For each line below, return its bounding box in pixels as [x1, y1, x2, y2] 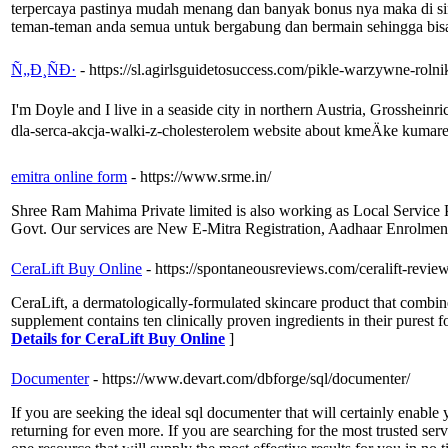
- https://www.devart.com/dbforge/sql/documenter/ [93, 370, 410, 388]
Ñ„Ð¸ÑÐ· [11, 61, 76, 79]
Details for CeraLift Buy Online [11, 330, 225, 348]
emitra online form [11, 168, 127, 186]
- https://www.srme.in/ [131, 168, 271, 186]
